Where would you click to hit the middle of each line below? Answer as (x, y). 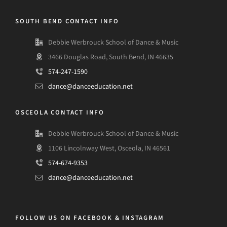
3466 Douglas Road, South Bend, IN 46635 (111, 57)
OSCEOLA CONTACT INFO (60, 112)
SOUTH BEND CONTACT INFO (67, 21)
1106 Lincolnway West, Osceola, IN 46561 (109, 148)
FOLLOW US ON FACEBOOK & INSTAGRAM (90, 218)
